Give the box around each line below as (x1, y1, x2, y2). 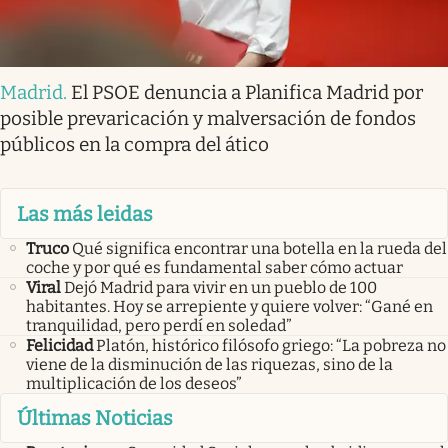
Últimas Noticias (17, 406, 173, 431)
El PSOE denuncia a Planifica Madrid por (71, 81, 423, 105)
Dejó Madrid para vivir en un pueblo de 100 (64, 277, 377, 297)
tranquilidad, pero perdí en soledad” (26, 315, 292, 335)
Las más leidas (17, 201, 153, 226)
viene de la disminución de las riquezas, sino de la (26, 354, 393, 374)
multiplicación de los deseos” (26, 373, 242, 393)
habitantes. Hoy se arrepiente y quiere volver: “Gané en (26, 296, 433, 316)
